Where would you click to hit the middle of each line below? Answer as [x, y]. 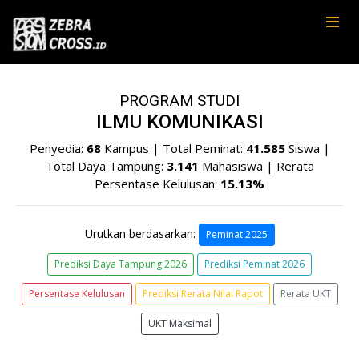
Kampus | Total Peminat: [173, 148]
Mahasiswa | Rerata [256, 166]
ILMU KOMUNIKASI [179, 122]
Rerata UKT [305, 294]
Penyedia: [58, 148]
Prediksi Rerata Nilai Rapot [202, 294]
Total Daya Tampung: [106, 166]
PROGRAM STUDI [179, 101]
